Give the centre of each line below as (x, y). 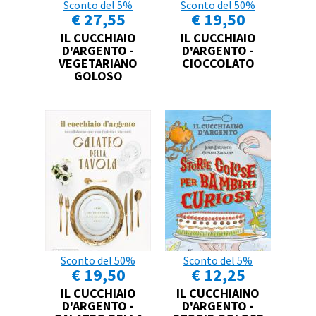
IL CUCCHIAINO (218, 293)
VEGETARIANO (98, 63)
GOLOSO (98, 75)
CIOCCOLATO (218, 63)
